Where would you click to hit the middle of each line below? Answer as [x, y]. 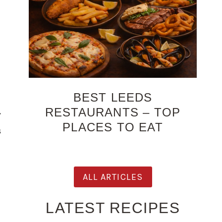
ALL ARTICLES [113, 177]
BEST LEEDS [113, 97]
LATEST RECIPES [113, 208]
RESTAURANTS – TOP [113, 112]
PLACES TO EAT [113, 127]
